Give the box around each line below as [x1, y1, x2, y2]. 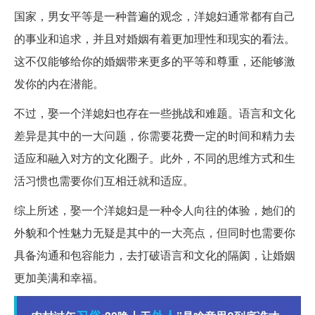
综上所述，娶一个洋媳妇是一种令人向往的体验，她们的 [14, 201, 295, 218]
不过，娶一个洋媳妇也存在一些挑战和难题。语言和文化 [14, 104, 295, 121]
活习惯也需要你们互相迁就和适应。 [14, 172, 194, 188]
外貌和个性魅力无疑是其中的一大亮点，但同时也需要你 [14, 224, 295, 240]
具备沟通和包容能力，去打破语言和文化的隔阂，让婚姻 [14, 246, 295, 263]
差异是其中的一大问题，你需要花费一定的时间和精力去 [14, 127, 295, 143]
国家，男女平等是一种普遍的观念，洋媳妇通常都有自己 [14, 7, 295, 24]
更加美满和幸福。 [14, 269, 104, 285]
